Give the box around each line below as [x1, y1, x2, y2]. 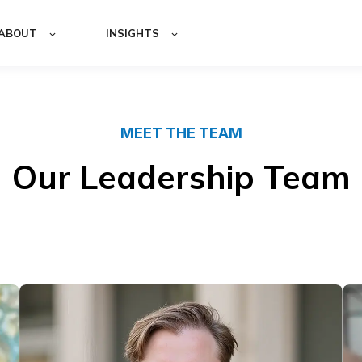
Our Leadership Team [11, 156, 351, 197]
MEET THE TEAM [120, 124, 242, 141]
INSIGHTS [106, 27, 159, 40]
